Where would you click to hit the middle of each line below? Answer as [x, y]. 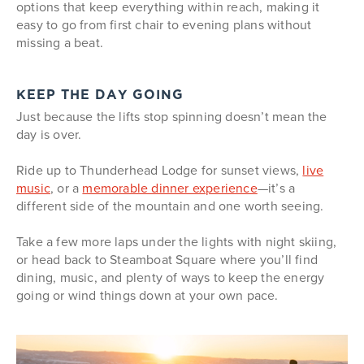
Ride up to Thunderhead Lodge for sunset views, [160, 170]
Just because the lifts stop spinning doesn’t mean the [172, 116]
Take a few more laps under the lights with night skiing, [177, 241]
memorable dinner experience [170, 188]
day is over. [49, 134]
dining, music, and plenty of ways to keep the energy [171, 277]
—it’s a [276, 188]
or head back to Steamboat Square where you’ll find [167, 259]
